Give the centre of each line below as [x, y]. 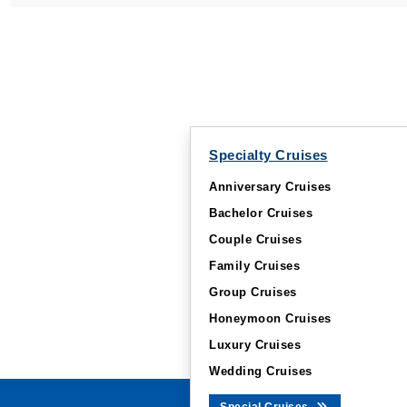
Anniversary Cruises [270, 187]
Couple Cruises [255, 239]
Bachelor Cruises [261, 213]
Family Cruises [254, 266]
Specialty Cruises [268, 155]
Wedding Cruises [261, 371]
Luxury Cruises [255, 345]
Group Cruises [253, 292]
